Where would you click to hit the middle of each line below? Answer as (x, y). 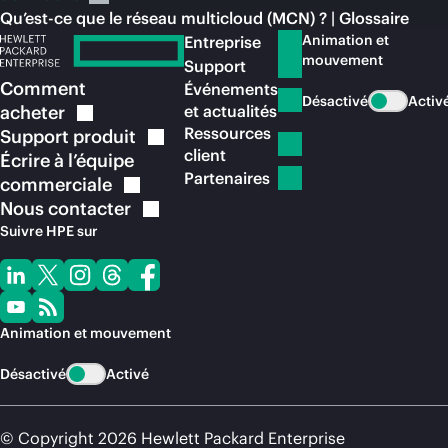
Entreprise (222, 41)
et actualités (230, 110)
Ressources (227, 132)
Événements (231, 88)
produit (104, 136)
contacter (89, 208)
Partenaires (227, 177)
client (205, 154)
